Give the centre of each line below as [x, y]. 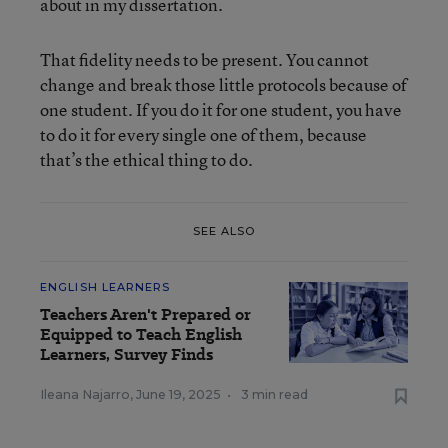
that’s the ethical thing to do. [146, 159]
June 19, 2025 [178, 394]
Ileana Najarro [85, 394]
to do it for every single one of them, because [203, 134]
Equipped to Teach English [141, 334]
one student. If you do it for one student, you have [221, 109]
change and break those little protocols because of [223, 84]
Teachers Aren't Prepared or [145, 314]
